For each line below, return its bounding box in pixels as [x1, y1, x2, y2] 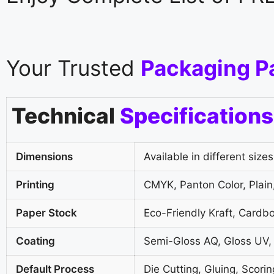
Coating [16, 234, 55, 247]
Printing [16, 178, 54, 191]
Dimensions [16, 150, 73, 163]
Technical [12, 102, 120, 128]
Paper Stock [16, 206, 77, 219]
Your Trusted [6, 54, 141, 81]
